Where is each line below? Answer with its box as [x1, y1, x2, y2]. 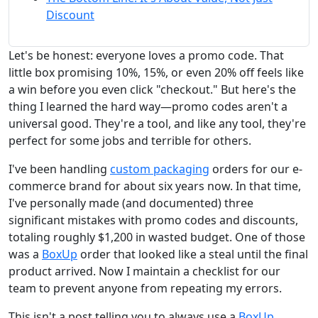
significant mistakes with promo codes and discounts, [9, 212, 298, 228]
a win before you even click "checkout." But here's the [9, 81, 296, 97]
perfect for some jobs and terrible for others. [9, 132, 251, 148]
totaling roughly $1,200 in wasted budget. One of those [9, 229, 305, 245]
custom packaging [110, 160, 209, 177]
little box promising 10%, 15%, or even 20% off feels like [9, 64, 304, 80]
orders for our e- [209, 160, 302, 177]
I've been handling [9, 160, 110, 177]
